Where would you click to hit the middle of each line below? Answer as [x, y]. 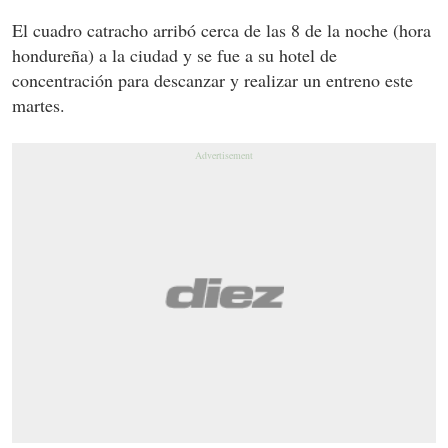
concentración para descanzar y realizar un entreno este [212, 79]
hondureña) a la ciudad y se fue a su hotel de [174, 54]
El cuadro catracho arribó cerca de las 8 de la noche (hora [221, 29]
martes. [38, 104]
